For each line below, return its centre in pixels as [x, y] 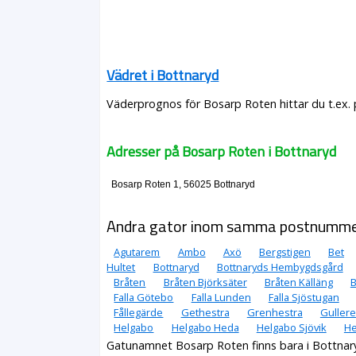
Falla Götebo [144, 297]
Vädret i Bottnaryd [163, 75]
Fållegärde [139, 312]
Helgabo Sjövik [291, 327]
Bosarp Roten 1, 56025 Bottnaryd [183, 185]
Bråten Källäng [298, 282]
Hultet [121, 267]
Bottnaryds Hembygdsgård [280, 267]
